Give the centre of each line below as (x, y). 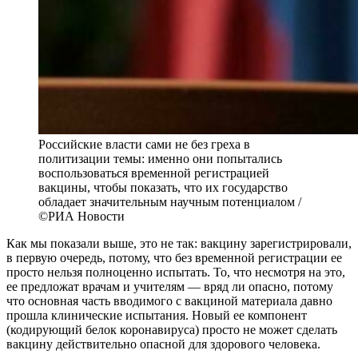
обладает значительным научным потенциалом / (170, 201)
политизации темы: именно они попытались (160, 158)
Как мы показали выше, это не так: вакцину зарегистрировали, (179, 243)
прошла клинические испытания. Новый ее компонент (157, 315)
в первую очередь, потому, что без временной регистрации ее (174, 257)
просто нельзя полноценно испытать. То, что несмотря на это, (176, 272)
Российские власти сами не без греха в (144, 144)
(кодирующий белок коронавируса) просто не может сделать (172, 329)
